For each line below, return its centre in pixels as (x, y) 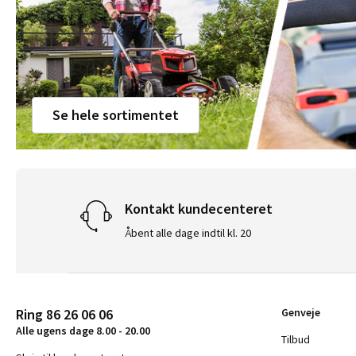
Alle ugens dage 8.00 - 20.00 (83, 331)
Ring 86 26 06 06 (64, 315)
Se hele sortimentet (116, 115)
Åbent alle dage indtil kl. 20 (188, 233)
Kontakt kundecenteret (199, 209)
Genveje (301, 313)
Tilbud (296, 340)
